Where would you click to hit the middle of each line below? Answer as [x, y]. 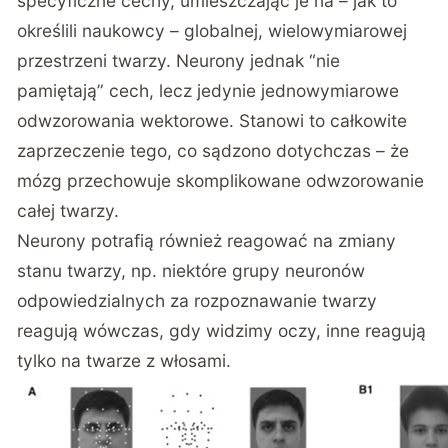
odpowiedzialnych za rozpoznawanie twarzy [197, 300]
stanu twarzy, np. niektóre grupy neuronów [191, 270]
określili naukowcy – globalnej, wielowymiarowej [212, 30]
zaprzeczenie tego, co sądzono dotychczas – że [213, 150]
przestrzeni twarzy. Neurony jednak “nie [179, 60]
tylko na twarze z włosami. [124, 360]
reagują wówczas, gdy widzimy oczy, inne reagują [222, 330]
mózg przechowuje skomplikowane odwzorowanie [221, 180]
